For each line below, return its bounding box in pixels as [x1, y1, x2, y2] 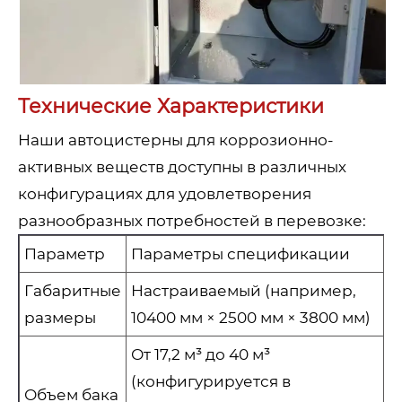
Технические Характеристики [18, 94, 324, 119]
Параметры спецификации [131, 245, 350, 264]
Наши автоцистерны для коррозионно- [18, 131, 334, 150]
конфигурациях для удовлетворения [18, 185, 311, 204]
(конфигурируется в [131, 372, 291, 391]
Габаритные [24, 282, 121, 301]
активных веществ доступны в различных [18, 158, 346, 177]
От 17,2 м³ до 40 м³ [131, 345, 270, 364]
